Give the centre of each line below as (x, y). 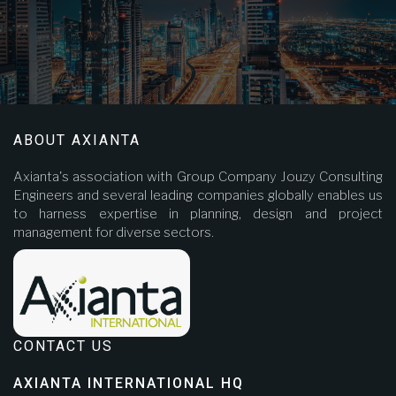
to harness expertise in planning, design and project (198, 213)
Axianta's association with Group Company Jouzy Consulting (198, 176)
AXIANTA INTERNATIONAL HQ (129, 383)
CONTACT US (63, 346)
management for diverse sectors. (114, 232)
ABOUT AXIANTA (77, 140)
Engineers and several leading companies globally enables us (198, 195)
